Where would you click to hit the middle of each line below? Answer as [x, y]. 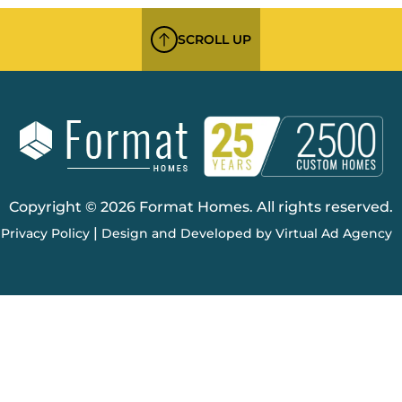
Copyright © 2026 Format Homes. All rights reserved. [201, 206]
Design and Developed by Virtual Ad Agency [247, 233]
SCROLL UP [214, 40]
